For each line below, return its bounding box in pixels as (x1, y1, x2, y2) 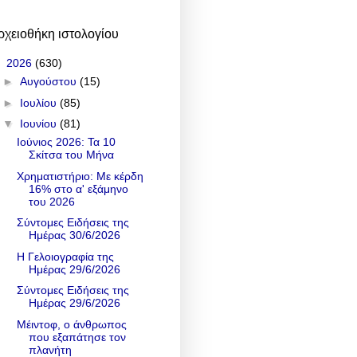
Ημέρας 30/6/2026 (28, 229, 120, 242)
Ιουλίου (19, 96, 60, 109)
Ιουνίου (19, 117, 60, 131)
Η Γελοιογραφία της (16, 249, 114, 263)
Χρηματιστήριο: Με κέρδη (16, 169, 143, 182)
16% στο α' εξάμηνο (28, 182, 128, 195)
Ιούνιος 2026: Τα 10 (16, 135, 116, 149)
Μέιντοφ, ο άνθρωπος (16, 317, 127, 331)
